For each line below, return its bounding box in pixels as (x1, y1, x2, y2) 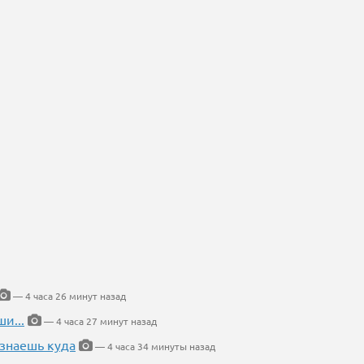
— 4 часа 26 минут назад (11, 289, 126, 303)
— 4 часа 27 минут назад (41, 314, 157, 328)
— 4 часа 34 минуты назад (93, 340, 215, 353)
